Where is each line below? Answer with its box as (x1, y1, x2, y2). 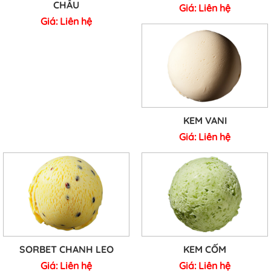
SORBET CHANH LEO (19, 243, 114, 256)
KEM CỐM (183, 243, 226, 256)
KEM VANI (183, 114, 227, 127)
